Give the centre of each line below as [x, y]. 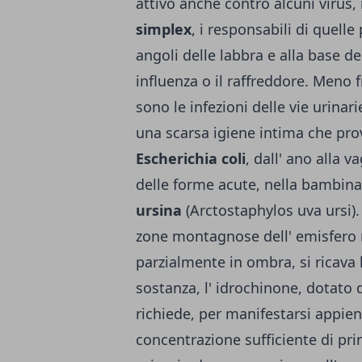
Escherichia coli [191, 158]
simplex [164, 29]
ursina [159, 210]
